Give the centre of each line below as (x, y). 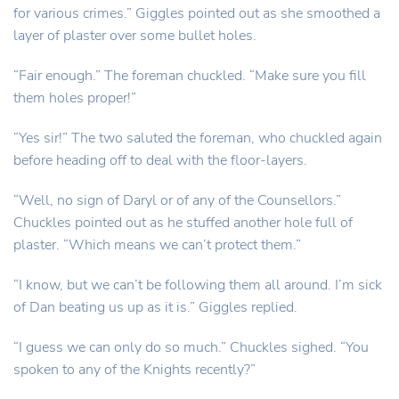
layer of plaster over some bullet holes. (135, 36)
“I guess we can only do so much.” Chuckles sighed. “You (191, 347)
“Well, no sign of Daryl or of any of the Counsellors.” (177, 200)
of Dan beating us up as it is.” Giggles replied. (157, 307)
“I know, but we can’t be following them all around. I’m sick (198, 285)
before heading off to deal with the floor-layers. (160, 160)
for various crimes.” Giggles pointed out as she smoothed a (197, 13)
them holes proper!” (75, 98)
